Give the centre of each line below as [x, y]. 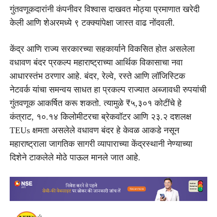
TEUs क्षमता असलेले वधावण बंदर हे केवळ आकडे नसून [94, 130]
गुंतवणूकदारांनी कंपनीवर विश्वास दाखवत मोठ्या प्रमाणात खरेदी [105, 9]
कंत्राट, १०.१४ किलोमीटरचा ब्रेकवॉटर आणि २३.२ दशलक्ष [101, 116]
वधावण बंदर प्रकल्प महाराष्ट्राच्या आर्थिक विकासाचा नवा [96, 62]
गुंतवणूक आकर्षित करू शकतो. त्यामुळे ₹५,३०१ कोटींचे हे [96, 103]
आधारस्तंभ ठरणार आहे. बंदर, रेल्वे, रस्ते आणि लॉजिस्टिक [97, 76]
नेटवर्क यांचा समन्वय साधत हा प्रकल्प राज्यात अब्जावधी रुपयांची [108, 89]
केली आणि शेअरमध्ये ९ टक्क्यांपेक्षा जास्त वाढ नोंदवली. [92, 23]
